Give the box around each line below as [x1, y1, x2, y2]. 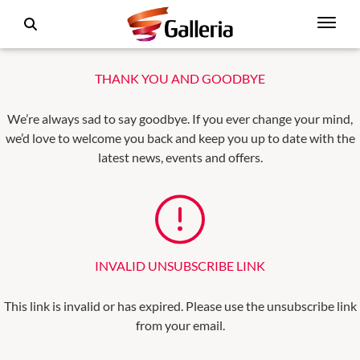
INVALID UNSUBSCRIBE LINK [95, 258, 265, 273]
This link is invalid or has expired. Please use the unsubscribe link [3, 298, 357, 313]
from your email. [135, 317, 225, 333]
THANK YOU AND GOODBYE [95, 71, 265, 86]
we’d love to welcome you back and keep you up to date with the [5, 130, 355, 145]
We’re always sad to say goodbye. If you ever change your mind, [7, 111, 353, 126]
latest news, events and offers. [97, 149, 263, 165]
